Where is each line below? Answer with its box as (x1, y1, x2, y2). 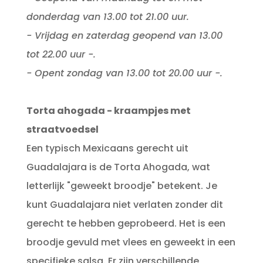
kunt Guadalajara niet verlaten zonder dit (26, 198, 223, 212)
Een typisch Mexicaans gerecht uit (26, 141, 188, 156)
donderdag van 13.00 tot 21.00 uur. (26, 10, 189, 24)
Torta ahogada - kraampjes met (26, 104, 191, 118)
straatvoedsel (26, 123, 99, 137)
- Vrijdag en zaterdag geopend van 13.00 (26, 29, 222, 43)
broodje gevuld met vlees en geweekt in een (26, 235, 235, 249)
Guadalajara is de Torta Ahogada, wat (26, 160, 210, 174)
